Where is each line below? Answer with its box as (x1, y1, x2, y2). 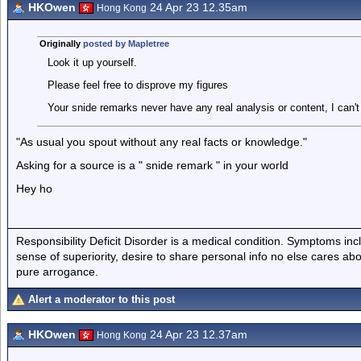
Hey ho (16, 182, 52, 195)
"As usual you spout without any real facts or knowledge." (16, 135, 307, 148)
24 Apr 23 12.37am (147, 328, 247, 341)
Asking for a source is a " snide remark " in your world (16, 159, 288, 172)
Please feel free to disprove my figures (47, 79, 228, 91)
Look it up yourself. (47, 56, 137, 68)
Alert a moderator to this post (28, 293, 175, 305)
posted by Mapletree (82, 39, 169, 48)
